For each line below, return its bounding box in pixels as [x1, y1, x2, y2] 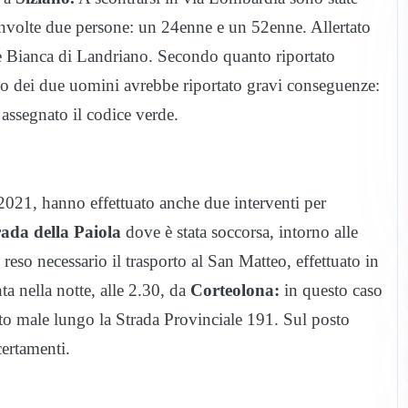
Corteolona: [190, 280, 280, 301]
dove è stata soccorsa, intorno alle [121, 222, 358, 242]
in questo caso [280, 280, 382, 301]
